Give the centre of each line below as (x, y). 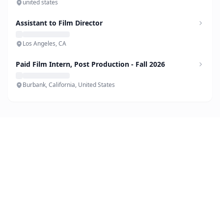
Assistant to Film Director (59, 23)
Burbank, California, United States (69, 85)
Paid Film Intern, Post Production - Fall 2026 (90, 64)
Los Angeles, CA (44, 43)
